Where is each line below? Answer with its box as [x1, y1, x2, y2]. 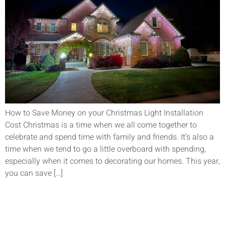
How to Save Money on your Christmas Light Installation [5, 106, 203, 119]
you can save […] [5, 167, 63, 179]
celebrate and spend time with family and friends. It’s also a [5, 131, 214, 143]
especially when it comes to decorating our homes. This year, [5, 155, 220, 167]
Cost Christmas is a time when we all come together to [5, 119, 197, 131]
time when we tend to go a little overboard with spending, [5, 143, 206, 155]
